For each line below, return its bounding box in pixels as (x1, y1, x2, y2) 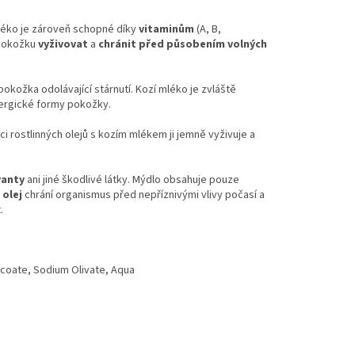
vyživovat (38, 36, 88, 52)
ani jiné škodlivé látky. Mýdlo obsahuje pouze (25, 171, 239, 188)
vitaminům (139, 21, 194, 37)
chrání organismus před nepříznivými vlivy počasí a (25, 186, 265, 203)
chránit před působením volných (98, 36, 267, 52)
